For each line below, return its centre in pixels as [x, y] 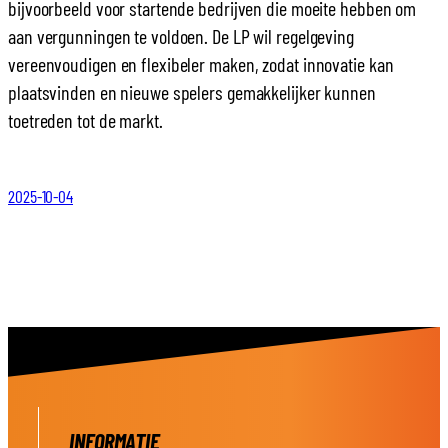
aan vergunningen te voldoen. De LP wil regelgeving [181, 35]
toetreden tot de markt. [85, 119]
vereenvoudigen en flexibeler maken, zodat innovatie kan [201, 63]
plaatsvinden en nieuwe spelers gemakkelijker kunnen [192, 91]
